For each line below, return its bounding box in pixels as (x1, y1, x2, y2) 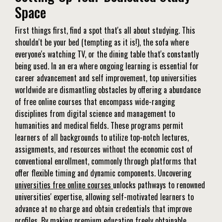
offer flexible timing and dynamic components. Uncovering (15, 167, 191, 179)
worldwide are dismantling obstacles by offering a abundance (15, 84, 201, 96)
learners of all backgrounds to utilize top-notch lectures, (15, 131, 189, 144)
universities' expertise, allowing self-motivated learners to (15, 191, 194, 203)
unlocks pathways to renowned (113, 179, 205, 191)
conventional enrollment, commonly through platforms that (15, 155, 197, 167)
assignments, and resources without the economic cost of (15, 143, 193, 156)
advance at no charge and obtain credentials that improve (15, 203, 192, 215)
